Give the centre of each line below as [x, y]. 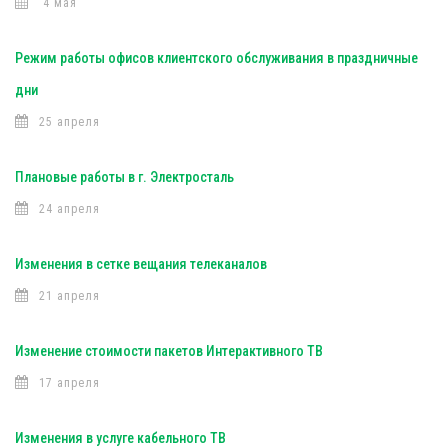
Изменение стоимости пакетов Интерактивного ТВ [169, 351]
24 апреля [69, 209]
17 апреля [69, 383]
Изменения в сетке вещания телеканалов [141, 264]
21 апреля [69, 296]
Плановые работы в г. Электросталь [124, 177]
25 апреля [69, 122]
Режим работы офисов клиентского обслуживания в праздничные [216, 58]
